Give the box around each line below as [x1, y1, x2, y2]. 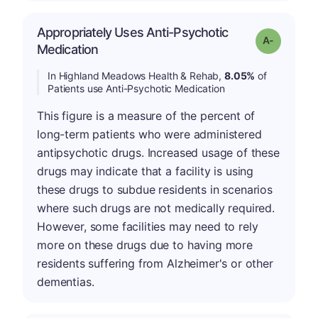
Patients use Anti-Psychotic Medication [48, 82, 225, 94]
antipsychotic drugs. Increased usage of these [37, 146, 280, 160]
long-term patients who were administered [37, 127, 262, 141]
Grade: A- [273, 33, 314, 45]
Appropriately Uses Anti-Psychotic [37, 25, 229, 40]
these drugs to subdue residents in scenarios [37, 182, 273, 197]
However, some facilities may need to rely [37, 219, 258, 234]
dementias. [37, 275, 94, 289]
